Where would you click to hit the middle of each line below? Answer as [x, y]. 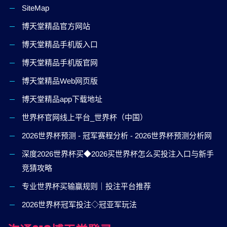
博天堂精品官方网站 [56, 26]
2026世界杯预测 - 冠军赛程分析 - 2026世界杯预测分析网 [117, 136]
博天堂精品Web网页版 [60, 81]
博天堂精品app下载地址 [62, 99]
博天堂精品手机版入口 [60, 44]
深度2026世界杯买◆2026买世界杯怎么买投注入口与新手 [118, 154]
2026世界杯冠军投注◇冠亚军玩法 [79, 204]
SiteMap [35, 8]
